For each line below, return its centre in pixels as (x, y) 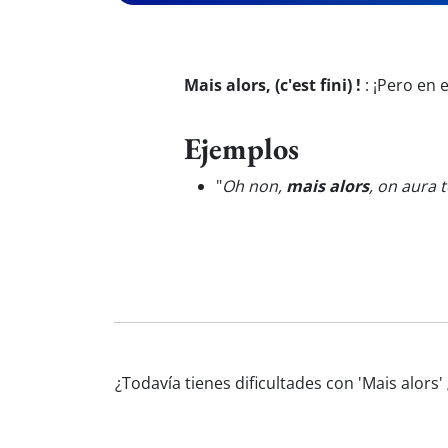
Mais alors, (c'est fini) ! (272, 85)
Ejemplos (241, 148)
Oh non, (254, 186)
